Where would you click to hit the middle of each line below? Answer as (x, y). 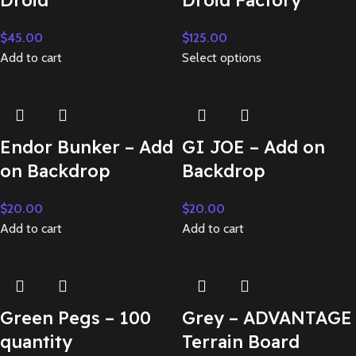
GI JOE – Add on (253, 147)
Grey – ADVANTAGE (267, 318)
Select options (222, 58)
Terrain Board (241, 342)
